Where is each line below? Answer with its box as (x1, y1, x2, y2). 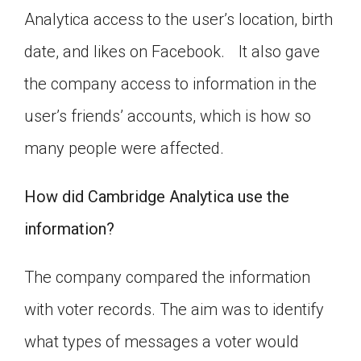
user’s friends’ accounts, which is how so (24, 106, 311, 127)
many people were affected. (24, 139, 224, 159)
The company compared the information (24, 268, 310, 288)
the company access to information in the (24, 74, 317, 94)
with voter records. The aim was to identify (24, 300, 324, 320)
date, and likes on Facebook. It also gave (24, 42, 320, 62)
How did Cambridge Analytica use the (24, 187, 289, 207)
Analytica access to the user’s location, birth (24, 10, 333, 30)
